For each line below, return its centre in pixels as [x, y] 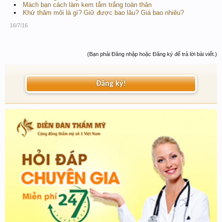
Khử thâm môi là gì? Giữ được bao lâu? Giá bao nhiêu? [103, 13]
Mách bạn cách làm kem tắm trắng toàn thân [87, 5]
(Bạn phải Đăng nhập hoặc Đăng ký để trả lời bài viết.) [152, 54]
